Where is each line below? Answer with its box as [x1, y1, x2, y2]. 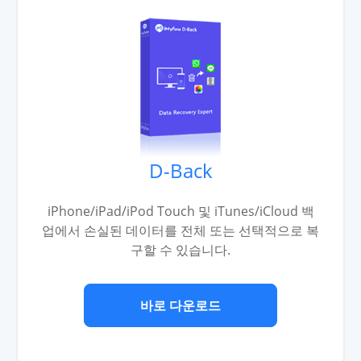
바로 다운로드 [140, 296, 221, 314]
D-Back [148, 156, 213, 184]
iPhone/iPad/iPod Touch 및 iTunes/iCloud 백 [47, 201, 314, 220]
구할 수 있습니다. [131, 240, 230, 259]
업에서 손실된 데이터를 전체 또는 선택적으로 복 [42, 221, 319, 239]
